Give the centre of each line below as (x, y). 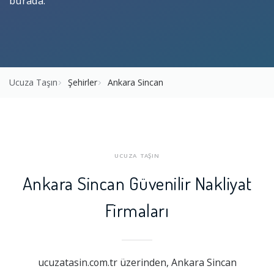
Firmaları (137, 210)
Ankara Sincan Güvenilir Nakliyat (137, 183)
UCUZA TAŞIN (137, 156)
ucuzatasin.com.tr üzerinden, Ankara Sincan (137, 262)
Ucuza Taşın (33, 83)
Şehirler (83, 83)
